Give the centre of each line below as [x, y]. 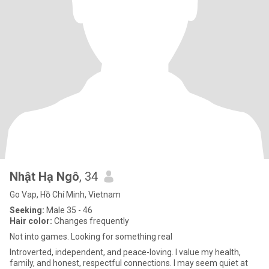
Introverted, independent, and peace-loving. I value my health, [125, 252]
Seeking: [27, 210]
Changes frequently [91, 221]
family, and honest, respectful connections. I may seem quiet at [129, 263]
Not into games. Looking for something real [91, 237]
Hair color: [31, 221]
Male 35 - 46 [68, 210]
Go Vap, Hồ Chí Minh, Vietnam [65, 195]
